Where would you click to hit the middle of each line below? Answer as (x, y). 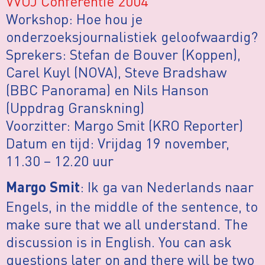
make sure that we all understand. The (127, 224)
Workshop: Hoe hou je (74, 18)
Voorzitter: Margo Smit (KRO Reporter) (125, 125)
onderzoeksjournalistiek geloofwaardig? (132, 36)
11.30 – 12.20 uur (60, 160)
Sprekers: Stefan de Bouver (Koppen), (123, 54)
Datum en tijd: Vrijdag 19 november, (118, 143)
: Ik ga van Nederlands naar (167, 187)
